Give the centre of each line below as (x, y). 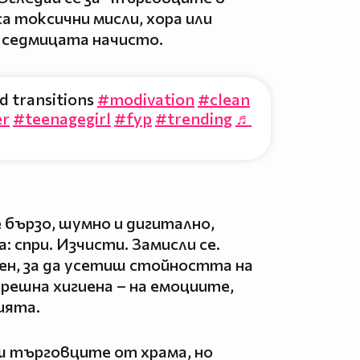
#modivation (146, 98)
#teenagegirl (62, 118)
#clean (224, 98)
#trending (194, 118)
